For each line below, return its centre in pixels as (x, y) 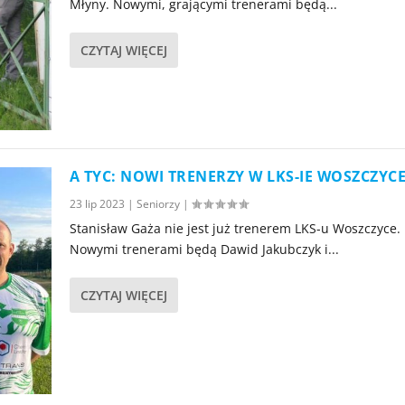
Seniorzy (158, 204)
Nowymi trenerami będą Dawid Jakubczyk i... (204, 250)
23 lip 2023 (97, 204)
